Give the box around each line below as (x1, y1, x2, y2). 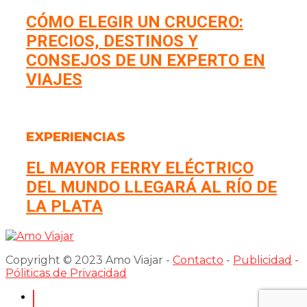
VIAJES (26, 70, 82, 90)
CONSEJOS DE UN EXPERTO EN (26, 51, 265, 71)
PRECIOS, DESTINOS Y (26, 32, 198, 51)
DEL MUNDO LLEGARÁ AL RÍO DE (26, 177, 277, 197)
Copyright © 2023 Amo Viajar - (5, 253, 173, 267)
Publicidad (233, 253, 292, 267)
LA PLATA (26, 196, 103, 216)
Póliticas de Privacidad (5, 266, 127, 280)
